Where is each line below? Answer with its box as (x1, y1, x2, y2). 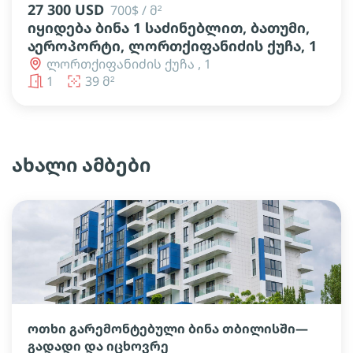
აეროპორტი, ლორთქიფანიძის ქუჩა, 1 (28, 36, 317, 55)
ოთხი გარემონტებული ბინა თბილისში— (28, 320, 308, 337)
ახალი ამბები (12, 151, 150, 177)
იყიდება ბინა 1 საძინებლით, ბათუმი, (28, 18, 310, 37)
